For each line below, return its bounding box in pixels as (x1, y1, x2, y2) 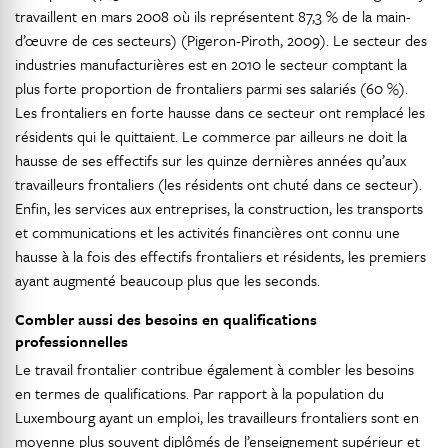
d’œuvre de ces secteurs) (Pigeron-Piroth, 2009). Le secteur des (15, 29, 427, 52)
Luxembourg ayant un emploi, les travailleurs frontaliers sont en (15, 406, 419, 429)
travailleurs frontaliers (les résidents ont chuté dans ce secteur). (15, 173, 422, 196)
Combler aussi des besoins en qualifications (15, 308, 317, 331)
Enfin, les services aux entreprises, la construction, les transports (15, 197, 423, 220)
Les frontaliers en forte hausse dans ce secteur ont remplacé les (15, 101, 425, 124)
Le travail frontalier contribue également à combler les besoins (15, 358, 414, 381)
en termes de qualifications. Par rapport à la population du (15, 382, 384, 405)
